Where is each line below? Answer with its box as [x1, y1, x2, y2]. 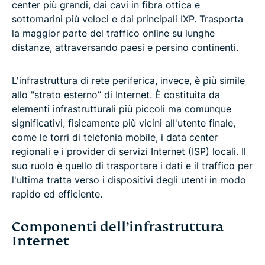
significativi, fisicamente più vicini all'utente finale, [12, 117, 235, 130]
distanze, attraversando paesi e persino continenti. [12, 41, 238, 54]
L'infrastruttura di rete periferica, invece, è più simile [12, 75, 245, 87]
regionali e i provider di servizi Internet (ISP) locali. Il [12, 146, 246, 158]
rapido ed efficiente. [12, 188, 102, 201]
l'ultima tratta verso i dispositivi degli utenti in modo [12, 174, 246, 186]
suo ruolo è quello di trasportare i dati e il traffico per [12, 160, 253, 172]
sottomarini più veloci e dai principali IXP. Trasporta [12, 13, 243, 25]
